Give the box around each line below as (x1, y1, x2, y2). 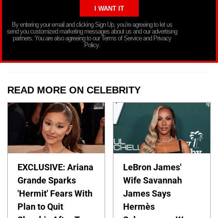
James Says (123, 188, 171, 199)
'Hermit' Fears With (18, 188, 92, 199)
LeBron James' (123, 162, 182, 173)
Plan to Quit (18, 201, 63, 212)
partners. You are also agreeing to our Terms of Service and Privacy (13, 35, 171, 42)
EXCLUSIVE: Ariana (18, 162, 93, 173)
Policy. (84, 41, 100, 49)
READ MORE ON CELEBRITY (7, 85, 141, 96)
